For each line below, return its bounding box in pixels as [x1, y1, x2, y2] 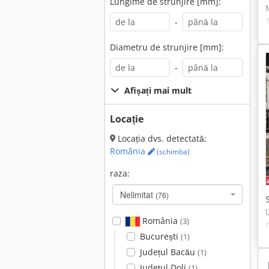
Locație [110, 112, 144, 125]
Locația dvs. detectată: [115, 133, 207, 144]
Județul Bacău [139, 246, 198, 258]
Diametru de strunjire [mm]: [110, 41, 224, 53]
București [139, 231, 181, 242]
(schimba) [155, 147, 190, 157]
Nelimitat [120, 189, 156, 201]
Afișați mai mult [124, 85, 192, 96]
